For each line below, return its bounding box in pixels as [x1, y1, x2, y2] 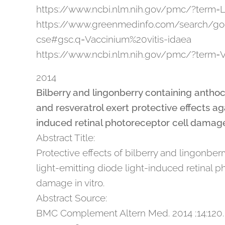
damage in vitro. [36, 177, 104, 188]
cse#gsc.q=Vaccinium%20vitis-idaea [36, 34, 191, 45]
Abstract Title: [36, 132, 95, 143]
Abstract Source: [36, 192, 107, 203]
